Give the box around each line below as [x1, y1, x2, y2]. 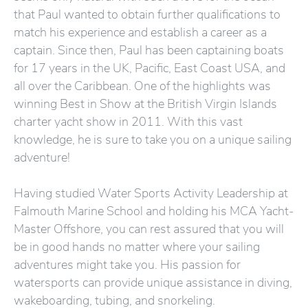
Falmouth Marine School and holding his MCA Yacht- [14, 203, 294, 219]
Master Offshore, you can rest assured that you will [14, 221, 284, 237]
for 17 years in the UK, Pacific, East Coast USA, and [14, 60, 285, 76]
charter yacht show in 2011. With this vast [14, 113, 243, 130]
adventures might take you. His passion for [14, 256, 241, 273]
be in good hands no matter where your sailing [14, 239, 260, 255]
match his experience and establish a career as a [14, 24, 267, 41]
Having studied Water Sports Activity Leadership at [14, 185, 288, 201]
